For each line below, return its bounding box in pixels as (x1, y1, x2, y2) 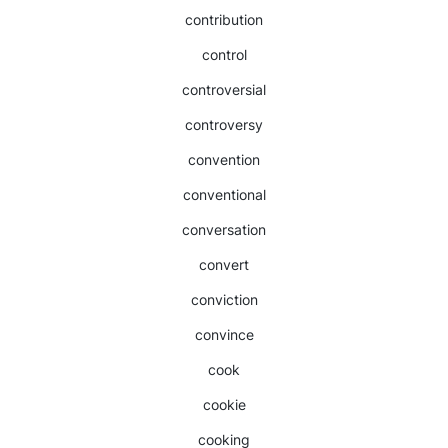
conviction (190, 291, 258, 308)
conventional (182, 186, 266, 203)
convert (199, 256, 249, 273)
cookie (202, 396, 246, 413)
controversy (185, 116, 263, 133)
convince (194, 326, 254, 343)
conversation (182, 221, 266, 238)
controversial (182, 81, 266, 98)
